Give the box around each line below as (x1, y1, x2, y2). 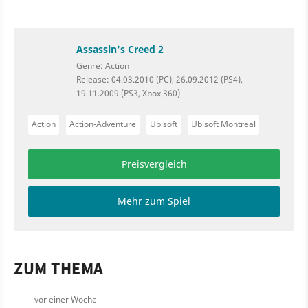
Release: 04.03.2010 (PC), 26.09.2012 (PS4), (76, 73, 243, 85)
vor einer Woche (34, 293, 97, 305)
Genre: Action (76, 59, 129, 71)
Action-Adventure (69, 118, 136, 130)
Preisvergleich (121, 157, 187, 170)
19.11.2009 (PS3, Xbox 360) (76, 87, 180, 99)
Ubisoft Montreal (191, 118, 256, 130)
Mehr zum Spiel (118, 194, 190, 208)
